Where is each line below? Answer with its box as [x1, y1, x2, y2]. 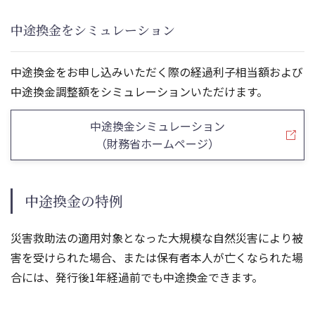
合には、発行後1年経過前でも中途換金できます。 [11, 268, 263, 285]
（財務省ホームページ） [96, 134, 219, 152]
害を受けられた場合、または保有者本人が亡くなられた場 [11, 248, 303, 266]
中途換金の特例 [25, 190, 123, 211]
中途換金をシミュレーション [11, 20, 175, 39]
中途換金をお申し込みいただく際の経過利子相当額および [11, 63, 303, 80]
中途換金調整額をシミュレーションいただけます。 [11, 82, 268, 100]
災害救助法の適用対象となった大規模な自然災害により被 [11, 229, 303, 246]
